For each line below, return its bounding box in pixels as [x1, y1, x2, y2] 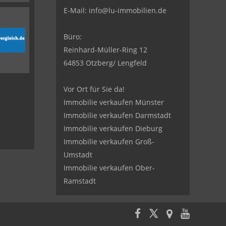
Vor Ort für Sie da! [63, 84, 125, 94]
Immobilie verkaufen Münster [63, 97, 164, 107]
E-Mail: [63, 6, 89, 15]
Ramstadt [63, 176, 96, 186]
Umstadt [63, 150, 92, 159]
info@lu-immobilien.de [88, 6, 166, 15]
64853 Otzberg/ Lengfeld [63, 58, 147, 68]
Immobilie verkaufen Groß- [63, 137, 154, 146]
